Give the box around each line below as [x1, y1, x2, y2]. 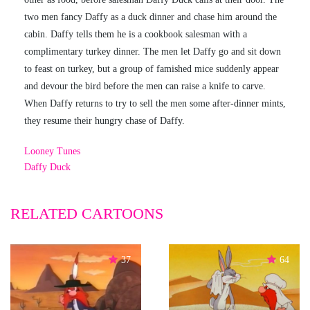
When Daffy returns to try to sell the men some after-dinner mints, [24, 98, 286, 109]
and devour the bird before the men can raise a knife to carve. [24, 81, 266, 91]
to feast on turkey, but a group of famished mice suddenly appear [24, 64, 279, 74]
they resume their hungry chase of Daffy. [24, 116, 185, 126]
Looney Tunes [24, 146, 80, 156]
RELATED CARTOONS [10, 205, 163, 222]
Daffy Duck [24, 162, 71, 172]
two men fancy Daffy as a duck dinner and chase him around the [24, 12, 277, 22]
